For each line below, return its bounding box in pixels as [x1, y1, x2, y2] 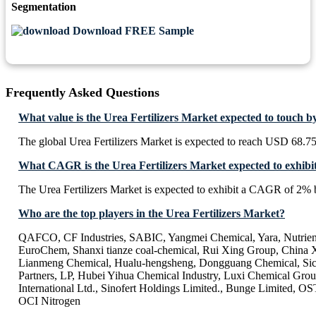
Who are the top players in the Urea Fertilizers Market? [18, 207, 285, 220]
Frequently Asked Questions [6, 85, 159, 100]
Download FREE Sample [70, 25, 194, 37]
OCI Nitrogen [18, 295, 80, 308]
